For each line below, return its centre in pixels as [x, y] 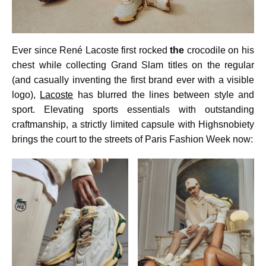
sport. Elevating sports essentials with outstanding [133, 110]
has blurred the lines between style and [164, 95]
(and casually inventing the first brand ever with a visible [133, 80]
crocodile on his [219, 50]
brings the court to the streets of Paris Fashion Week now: [132, 140]
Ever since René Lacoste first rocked [91, 50]
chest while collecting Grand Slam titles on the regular [133, 65]
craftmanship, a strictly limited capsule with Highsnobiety [133, 125]
